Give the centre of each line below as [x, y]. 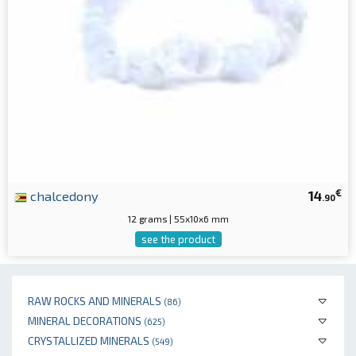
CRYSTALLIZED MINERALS [90, 341]
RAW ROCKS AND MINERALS [96, 301]
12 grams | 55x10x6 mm [178, 219]
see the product [178, 239]
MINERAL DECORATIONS [86, 321]
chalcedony [63, 195]
